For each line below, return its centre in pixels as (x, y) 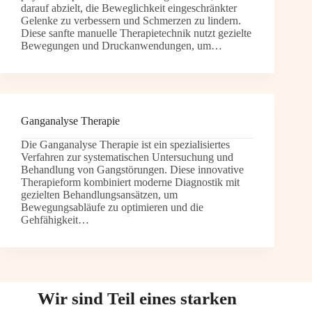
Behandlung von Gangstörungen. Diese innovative (132, 169)
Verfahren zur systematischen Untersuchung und (127, 157)
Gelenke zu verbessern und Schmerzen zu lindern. (131, 21)
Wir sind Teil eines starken (138, 299)
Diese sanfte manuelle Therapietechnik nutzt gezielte (136, 33)
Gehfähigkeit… (55, 219)
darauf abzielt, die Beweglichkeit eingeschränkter (129, 8)
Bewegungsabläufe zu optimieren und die (112, 207)
